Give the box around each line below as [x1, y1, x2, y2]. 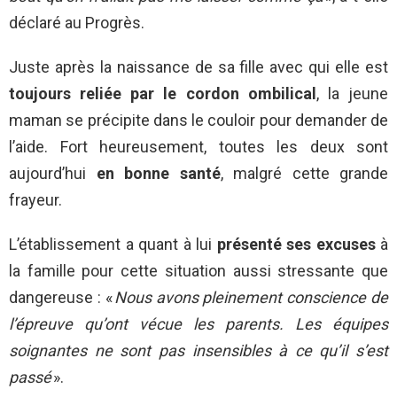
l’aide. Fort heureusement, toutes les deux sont [9, 137, 388, 157]
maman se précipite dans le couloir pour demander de [9, 111, 388, 130]
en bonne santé [96, 164, 221, 183]
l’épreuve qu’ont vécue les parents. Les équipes [9, 315, 388, 334]
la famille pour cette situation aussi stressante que [9, 261, 388, 281]
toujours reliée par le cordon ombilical [9, 84, 316, 104]
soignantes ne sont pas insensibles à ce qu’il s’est [9, 341, 388, 361]
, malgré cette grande [220, 164, 388, 183]
